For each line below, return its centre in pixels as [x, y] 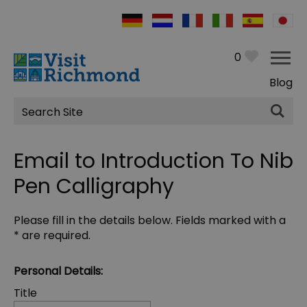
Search [42, 119]
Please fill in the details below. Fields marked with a [150, 221]
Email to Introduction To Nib [153, 161]
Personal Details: [58, 271]
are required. [55, 236]
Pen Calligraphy [94, 187]
